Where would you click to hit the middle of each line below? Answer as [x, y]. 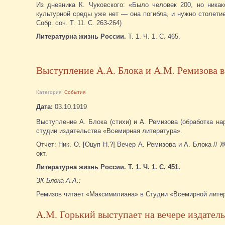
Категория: [50, 92]
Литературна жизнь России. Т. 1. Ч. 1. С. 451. [108, 167]
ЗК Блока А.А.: [59, 180]
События [75, 92]
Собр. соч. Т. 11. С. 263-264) [79, 23]
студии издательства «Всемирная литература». [109, 131]
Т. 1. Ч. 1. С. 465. [153, 36]
